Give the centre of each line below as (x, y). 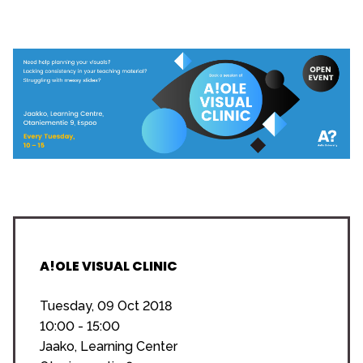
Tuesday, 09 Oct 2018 (106, 305)
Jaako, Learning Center (109, 346)
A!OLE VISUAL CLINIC (109, 266)
